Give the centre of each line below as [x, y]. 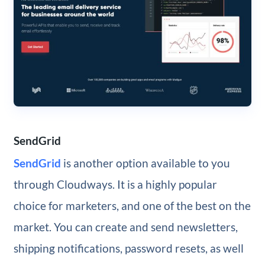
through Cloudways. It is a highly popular [115, 185]
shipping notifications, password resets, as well [128, 248]
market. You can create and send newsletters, [125, 227]
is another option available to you [145, 163]
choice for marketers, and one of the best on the [132, 206]
